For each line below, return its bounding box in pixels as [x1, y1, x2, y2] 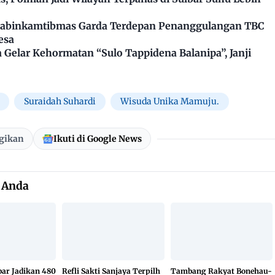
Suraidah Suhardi [24, 96, 96, 107]
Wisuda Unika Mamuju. [120, 96, 219, 107]
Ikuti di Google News [53, 133, 142, 145]
